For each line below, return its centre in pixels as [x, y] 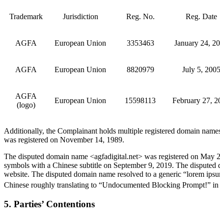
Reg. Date [201, 16]
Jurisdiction [80, 16]
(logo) [26, 105]
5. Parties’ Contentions [49, 204]
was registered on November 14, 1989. [64, 139]
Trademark [26, 16]
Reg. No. [140, 16]
